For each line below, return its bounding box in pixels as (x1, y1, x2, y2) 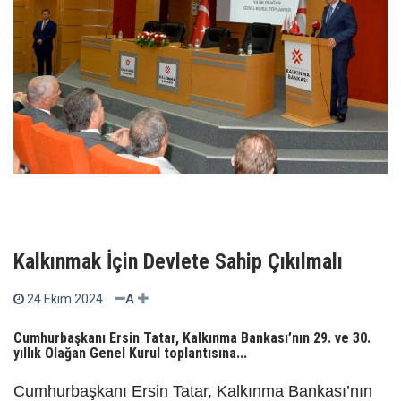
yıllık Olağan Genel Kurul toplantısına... (13, 345, 247, 363)
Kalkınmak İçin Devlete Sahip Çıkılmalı (13, 249, 343, 275)
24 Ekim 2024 (27, 292, 103, 307)
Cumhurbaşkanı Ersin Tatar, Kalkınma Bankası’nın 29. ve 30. (13, 329, 371, 347)
